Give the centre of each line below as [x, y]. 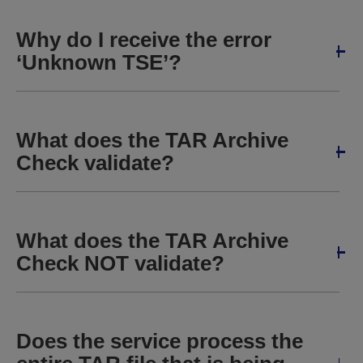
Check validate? [95, 163]
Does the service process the [160, 341]
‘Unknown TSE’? [99, 62]
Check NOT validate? [120, 263]
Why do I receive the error [144, 40]
